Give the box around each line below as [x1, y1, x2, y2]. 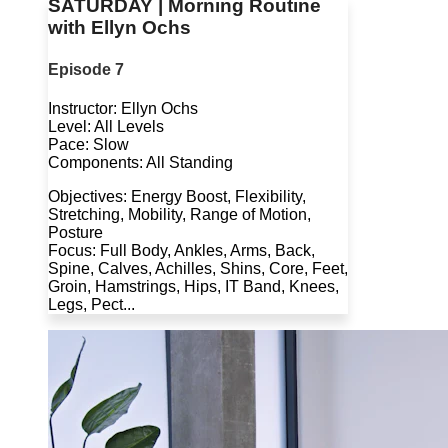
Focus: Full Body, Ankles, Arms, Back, [48, 241, 315, 259]
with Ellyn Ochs [48, 17, 191, 39]
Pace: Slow [48, 135, 129, 153]
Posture [48, 223, 103, 241]
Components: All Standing [48, 153, 233, 171]
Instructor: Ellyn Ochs [48, 99, 198, 117]
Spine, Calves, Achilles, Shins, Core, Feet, [48, 259, 348, 277]
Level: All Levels [48, 117, 164, 135]
